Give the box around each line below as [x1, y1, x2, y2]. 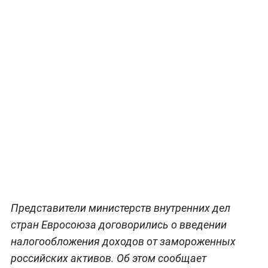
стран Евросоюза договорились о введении [10, 218, 227, 231]
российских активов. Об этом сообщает [10, 251, 206, 264]
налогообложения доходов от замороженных [10, 234, 236, 248]
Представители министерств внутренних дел [10, 201, 230, 214]
